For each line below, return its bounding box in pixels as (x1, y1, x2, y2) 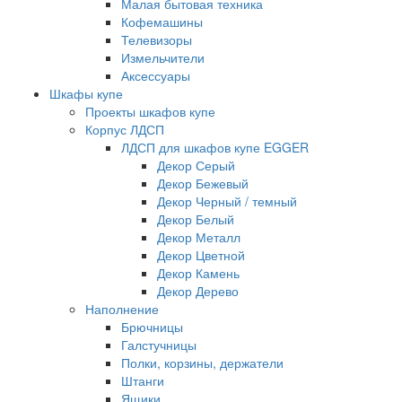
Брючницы (121, 317, 183, 336)
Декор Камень (157, 263, 240, 282)
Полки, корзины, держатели (121, 353, 284, 371)
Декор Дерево (157, 281, 239, 300)
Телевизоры (121, 30, 192, 48)
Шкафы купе (49, 83, 123, 102)
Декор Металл (157, 227, 240, 246)
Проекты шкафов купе (85, 101, 215, 120)
